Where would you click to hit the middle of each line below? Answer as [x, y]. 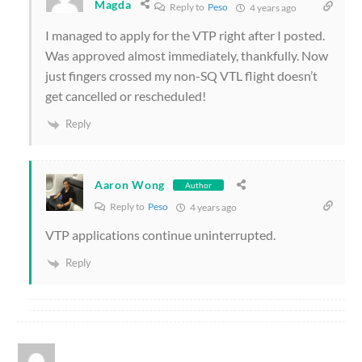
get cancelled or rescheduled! [126, 96]
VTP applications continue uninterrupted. [160, 234]
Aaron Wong [130, 185]
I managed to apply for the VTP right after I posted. [185, 36]
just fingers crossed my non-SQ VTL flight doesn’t [181, 76]
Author [198, 185]
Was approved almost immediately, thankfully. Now [187, 56]
